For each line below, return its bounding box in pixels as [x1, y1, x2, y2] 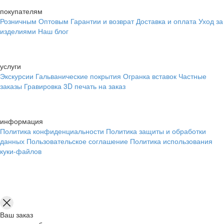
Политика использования [130, 136, 212, 146]
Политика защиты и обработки [106, 126, 206, 136]
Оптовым [38, 16, 68, 26]
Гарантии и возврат [70, 16, 134, 26]
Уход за [198, 16, 223, 26]
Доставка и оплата [136, 16, 196, 26]
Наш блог [38, 26, 68, 36]
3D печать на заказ [63, 81, 125, 91]
